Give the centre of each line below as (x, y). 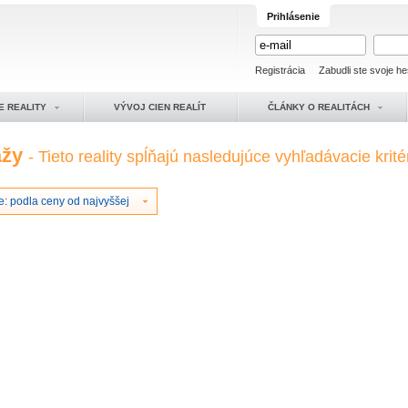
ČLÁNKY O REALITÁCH (319, 107)
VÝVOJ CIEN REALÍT (160, 107)
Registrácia (280, 70)
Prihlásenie (293, 16)
